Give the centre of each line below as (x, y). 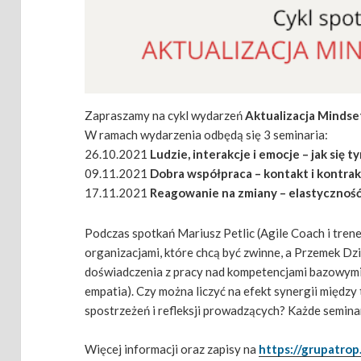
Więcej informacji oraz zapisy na (172, 349)
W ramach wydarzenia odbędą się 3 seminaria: (207, 135)
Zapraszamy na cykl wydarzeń (165, 116)
